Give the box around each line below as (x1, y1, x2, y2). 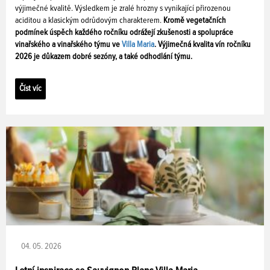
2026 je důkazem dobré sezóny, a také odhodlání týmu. (15, 52, 192, 61)
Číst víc (19, 84, 42, 93)
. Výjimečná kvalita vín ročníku (154, 40, 251, 49)
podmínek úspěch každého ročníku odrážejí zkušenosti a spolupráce (15, 28, 233, 37)
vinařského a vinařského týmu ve (15, 40, 122, 49)
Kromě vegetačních (162, 16, 226, 25)
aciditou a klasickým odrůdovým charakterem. (15, 16, 162, 25)
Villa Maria (122, 40, 154, 49)
